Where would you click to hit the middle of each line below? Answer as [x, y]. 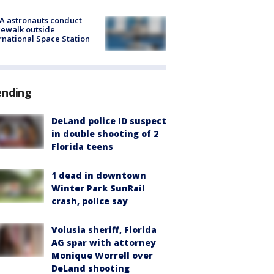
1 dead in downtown [99, 175]
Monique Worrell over [102, 255]
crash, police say [90, 201]
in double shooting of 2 [105, 133]
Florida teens [82, 146]
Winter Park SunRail [98, 188]
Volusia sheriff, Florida [104, 229]
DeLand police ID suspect [109, 120]
